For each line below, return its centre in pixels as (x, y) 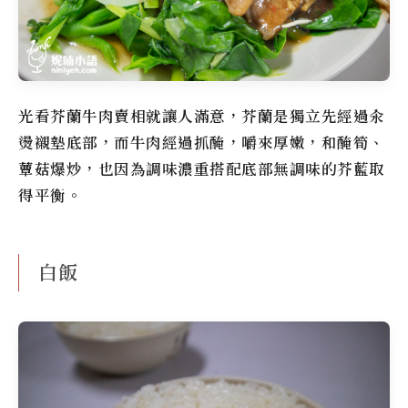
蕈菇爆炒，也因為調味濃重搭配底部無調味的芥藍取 (202, 168)
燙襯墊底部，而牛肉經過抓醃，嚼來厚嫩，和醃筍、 (202, 142)
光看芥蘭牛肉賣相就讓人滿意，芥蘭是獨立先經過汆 (202, 116)
